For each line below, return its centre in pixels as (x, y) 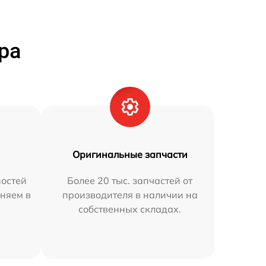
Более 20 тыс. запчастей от (130, 180)
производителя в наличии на (130, 194)
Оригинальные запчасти (130, 154)
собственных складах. (130, 209)
